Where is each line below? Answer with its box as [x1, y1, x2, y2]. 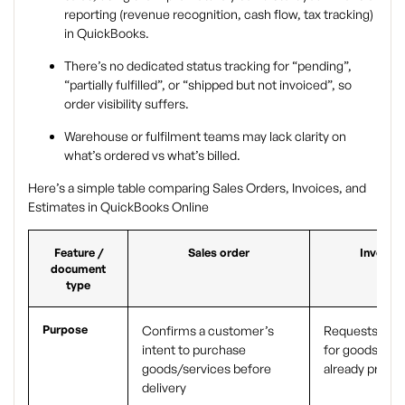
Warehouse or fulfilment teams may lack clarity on [64, 128, 346, 145]
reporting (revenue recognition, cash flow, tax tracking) [64, 6, 373, 23]
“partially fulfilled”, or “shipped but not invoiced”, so [64, 77, 352, 93]
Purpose [42, 322, 88, 337]
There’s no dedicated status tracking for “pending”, [64, 58, 352, 74]
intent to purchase [142, 342, 246, 358]
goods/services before [142, 361, 271, 377]
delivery [142, 380, 186, 396]
